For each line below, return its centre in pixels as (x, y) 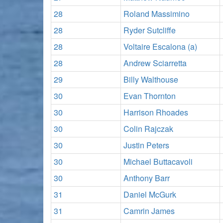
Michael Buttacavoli (158, 162)
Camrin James (149, 211)
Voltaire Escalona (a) (160, 47)
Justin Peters (146, 145)
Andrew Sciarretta (155, 63)
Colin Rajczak (148, 129)
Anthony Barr (147, 178)
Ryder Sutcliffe (150, 30)
